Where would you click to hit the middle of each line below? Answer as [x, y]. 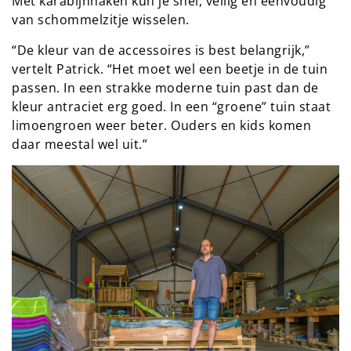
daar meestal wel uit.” [80, 144]
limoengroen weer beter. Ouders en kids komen [161, 125]
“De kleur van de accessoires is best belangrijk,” [161, 50]
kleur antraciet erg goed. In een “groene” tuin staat [171, 106]
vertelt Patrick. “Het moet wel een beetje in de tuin [170, 69]
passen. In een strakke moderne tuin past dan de [165, 87]
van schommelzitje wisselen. [101, 19]
